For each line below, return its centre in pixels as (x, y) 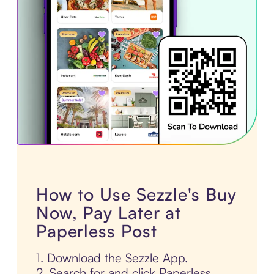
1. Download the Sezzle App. (112, 258)
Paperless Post (96, 231)
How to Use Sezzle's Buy (136, 194)
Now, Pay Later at (109, 213)
